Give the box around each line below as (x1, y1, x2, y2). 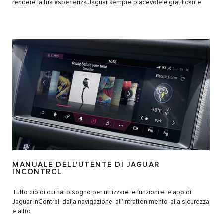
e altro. (12, 208, 32, 215)
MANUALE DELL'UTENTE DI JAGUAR (12, 161, 160, 169)
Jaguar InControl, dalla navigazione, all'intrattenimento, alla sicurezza (12, 199, 209, 206)
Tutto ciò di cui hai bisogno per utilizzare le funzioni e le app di (12, 189, 191, 196)
